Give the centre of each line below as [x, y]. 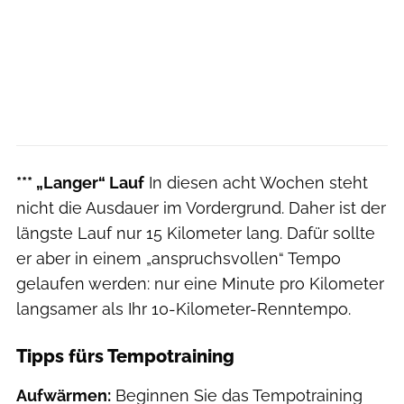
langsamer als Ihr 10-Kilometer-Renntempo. [184, 308]
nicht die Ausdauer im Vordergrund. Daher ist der [201, 207]
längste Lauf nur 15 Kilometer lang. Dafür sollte [196, 233]
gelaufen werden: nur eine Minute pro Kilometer [200, 283]
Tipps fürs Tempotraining [125, 356]
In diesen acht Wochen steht [256, 182]
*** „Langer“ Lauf [80, 182]
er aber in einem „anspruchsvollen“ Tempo [179, 258]
